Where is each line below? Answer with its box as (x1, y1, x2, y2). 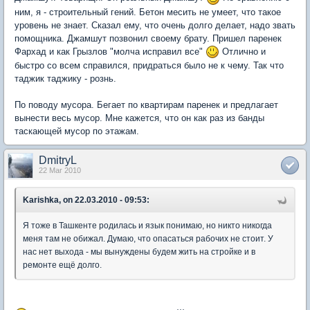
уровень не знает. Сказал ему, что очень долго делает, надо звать (15, 19, 295, 30)
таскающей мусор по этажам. (15, 126, 139, 137)
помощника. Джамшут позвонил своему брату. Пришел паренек (15, 33, 282, 44)
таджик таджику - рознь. (15, 73, 116, 84)
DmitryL (39, 154, 77, 167)
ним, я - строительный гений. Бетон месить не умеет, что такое (15, 6, 281, 17)
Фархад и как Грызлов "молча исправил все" (15, 46, 206, 57)
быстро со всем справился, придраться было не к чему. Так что (15, 60, 284, 71)
